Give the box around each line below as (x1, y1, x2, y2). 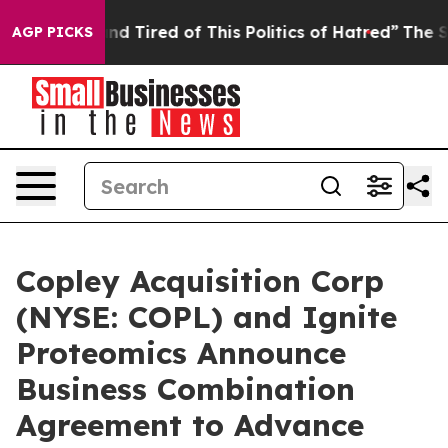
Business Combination (16, 370, 355, 408)
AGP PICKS (12, 23, 93, 41)
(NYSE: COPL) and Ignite (16, 298, 397, 336)
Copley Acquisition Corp (16, 262, 384, 300)
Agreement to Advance (16, 406, 364, 444)
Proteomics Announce (16, 334, 346, 372)
